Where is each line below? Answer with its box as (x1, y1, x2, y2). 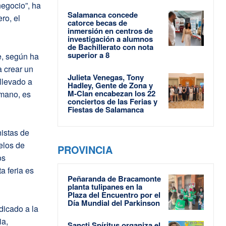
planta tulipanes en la (68, 181, 142, 192)
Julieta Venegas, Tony (68, 71, 144, 83)
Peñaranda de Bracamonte (68, 173, 161, 184)
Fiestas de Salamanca (68, 103, 144, 115)
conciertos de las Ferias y (68, 95, 157, 107)
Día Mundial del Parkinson (68, 197, 160, 208)
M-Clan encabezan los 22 (68, 87, 155, 99)
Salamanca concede (68, 9, 138, 20)
